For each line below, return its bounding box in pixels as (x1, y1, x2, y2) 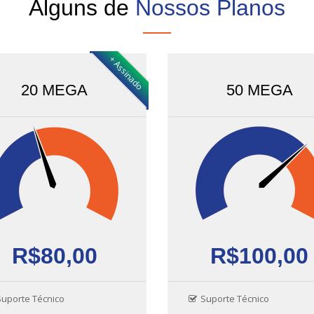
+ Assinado (106, 53, 146, 93)
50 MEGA (226, 81, 293, 99)
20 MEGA (21, 81, 88, 99)
